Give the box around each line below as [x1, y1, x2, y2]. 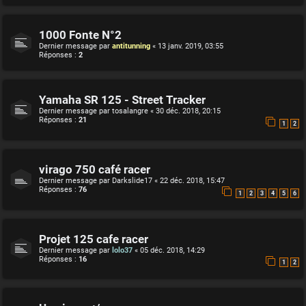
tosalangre [112, 107, 148, 116]
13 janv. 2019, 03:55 [158, 42, 223, 51]
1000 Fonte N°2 [39, 29, 122, 42]
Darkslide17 [112, 176, 152, 186]
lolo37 [112, 245, 133, 255]
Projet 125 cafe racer [39, 232, 148, 246]
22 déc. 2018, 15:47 [160, 176, 225, 186]
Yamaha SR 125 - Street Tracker [39, 94, 206, 107]
